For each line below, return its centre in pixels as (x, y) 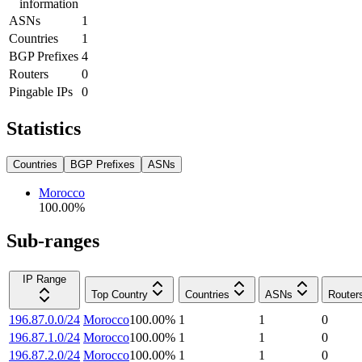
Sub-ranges (53, 241)
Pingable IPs (41, 91)
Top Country (120, 295)
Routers (29, 74)
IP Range (44, 280)
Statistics (44, 128)
